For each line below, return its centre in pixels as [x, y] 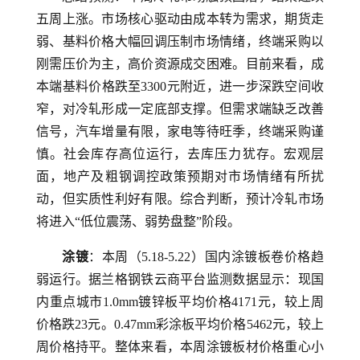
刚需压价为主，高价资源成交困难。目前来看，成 [180, 64]
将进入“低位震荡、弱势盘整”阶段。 [138, 221]
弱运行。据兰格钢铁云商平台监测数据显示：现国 [180, 279]
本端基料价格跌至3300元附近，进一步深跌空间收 [180, 86]
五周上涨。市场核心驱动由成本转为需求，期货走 [180, 19]
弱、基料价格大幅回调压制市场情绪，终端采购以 [180, 41]
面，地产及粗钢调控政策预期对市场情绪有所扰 [180, 176]
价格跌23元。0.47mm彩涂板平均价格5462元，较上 [180, 324]
